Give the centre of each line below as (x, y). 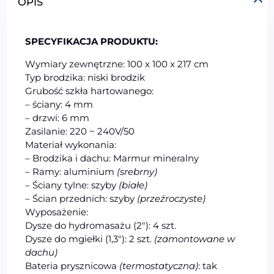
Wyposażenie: (57, 212)
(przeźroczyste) (172, 198)
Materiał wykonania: (71, 144)
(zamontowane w (195, 239)
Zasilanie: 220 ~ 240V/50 (80, 131)
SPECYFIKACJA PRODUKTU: (92, 41)
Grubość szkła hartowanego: (90, 91)
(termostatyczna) (159, 265)
